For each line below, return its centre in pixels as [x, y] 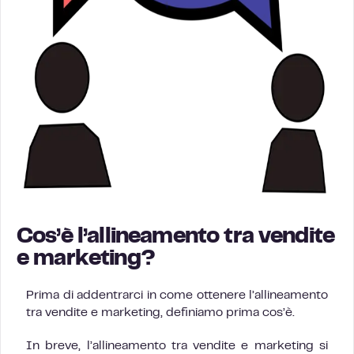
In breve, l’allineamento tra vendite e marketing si [177, 346]
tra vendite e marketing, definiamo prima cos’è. [160, 313]
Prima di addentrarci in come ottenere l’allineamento [177, 296]
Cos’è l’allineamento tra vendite [176, 237]
